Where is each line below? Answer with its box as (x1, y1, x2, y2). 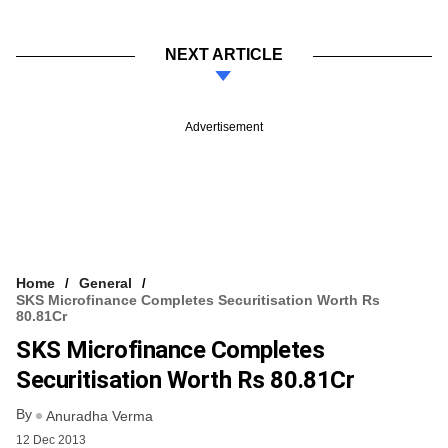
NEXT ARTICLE (165, 46, 283, 64)
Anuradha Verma (46, 407, 153, 424)
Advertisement (185, 120, 263, 135)
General (79, 275, 132, 292)
